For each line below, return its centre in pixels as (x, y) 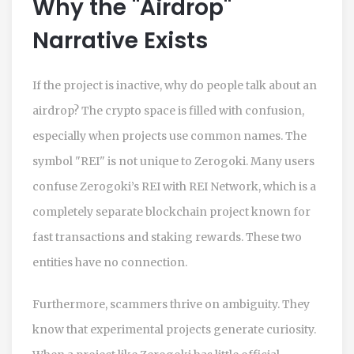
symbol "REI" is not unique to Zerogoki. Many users (173, 161)
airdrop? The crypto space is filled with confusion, (168, 110)
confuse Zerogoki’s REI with (111, 186)
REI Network (224, 186)
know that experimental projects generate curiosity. (174, 329)
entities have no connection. (110, 262)
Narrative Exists (120, 40)
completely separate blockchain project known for (171, 211)
